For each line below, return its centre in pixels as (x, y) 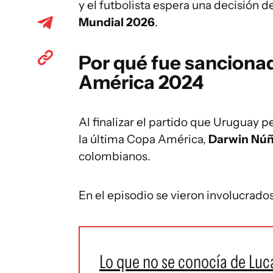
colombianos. (115, 156)
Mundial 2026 (117, 22)
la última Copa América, (142, 139)
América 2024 (141, 82)
